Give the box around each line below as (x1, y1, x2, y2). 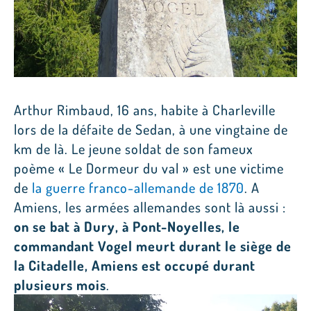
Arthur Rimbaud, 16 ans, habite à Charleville (14, 100, 276, 119)
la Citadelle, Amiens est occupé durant (14, 255, 255, 274)
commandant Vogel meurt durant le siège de (14, 236, 292, 255)
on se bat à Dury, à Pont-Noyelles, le (14, 217, 240, 235)
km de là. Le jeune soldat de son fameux (14, 139, 253, 158)
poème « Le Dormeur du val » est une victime (14, 158, 284, 177)
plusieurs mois (14, 275, 106, 294)
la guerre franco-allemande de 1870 (32, 178, 244, 196)
